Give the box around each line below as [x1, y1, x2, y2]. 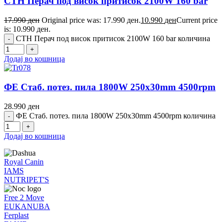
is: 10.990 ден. [4, 25, 51, 34]
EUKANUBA [4, 202, 50, 211]
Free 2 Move [4, 193, 44, 202]
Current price [176, 16, 218, 25]
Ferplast [4, 211, 29, 220]
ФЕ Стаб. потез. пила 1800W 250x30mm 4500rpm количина [16, 111, 216, 120]
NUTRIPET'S [4, 175, 49, 184]
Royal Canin [4, 157, 44, 166]
